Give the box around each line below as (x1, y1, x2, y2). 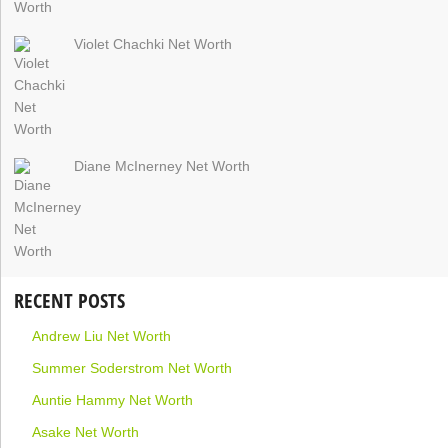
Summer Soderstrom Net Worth (32, 359, 233, 376)
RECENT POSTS (14, 286, 126, 314)
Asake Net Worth (32, 423, 140, 440)
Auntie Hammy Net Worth (32, 391, 194, 408)
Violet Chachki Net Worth (74, 35, 233, 52)
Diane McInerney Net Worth (74, 157, 251, 174)
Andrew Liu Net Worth (32, 327, 172, 344)
